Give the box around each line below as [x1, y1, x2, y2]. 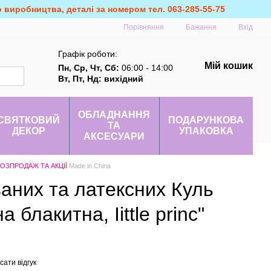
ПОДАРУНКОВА [168, 115, 244, 125]
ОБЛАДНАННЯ [78, 109, 150, 120]
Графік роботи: [58, 49, 118, 59]
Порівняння [123, 22, 164, 31]
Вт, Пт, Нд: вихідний [58, 74, 144, 83]
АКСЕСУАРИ [83, 131, 145, 142]
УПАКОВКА [178, 126, 233, 136]
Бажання [186, 23, 217, 31]
